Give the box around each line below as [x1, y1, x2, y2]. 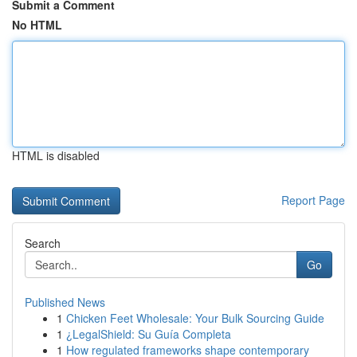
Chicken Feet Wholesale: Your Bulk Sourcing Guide [66, 310, 324, 326]
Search [25, 235, 61, 251]
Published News [25, 294, 105, 310]
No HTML [12, 17, 62, 33]
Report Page [281, 192, 345, 208]
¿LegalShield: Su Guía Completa [66, 326, 231, 342]
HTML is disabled [12, 147, 100, 163]
